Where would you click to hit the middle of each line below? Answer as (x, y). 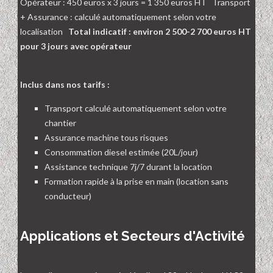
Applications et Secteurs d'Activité (133, 236)
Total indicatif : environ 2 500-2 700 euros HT (160, 32)
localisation (44, 32)
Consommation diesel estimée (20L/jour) (121, 152)
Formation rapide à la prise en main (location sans (136, 182)
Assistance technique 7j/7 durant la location (128, 167)
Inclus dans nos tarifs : (65, 85)
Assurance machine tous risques (106, 138)
